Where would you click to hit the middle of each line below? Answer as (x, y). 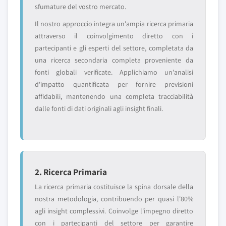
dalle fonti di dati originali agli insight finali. (99, 108)
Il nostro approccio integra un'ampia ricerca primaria (114, 24)
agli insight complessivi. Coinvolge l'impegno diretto (114, 211)
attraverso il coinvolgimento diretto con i (114, 36)
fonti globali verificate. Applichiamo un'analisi (114, 72)
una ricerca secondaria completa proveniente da (114, 60)
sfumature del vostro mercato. (80, 7)
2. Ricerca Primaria (71, 172)
